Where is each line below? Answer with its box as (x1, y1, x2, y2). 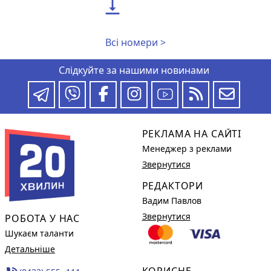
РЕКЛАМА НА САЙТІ (142, 126, 242, 140)
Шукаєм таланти (5, 227, 74, 239)
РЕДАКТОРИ (142, 178, 204, 192)
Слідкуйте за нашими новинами (59, 63, 209, 77)
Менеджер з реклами (142, 142, 232, 154)
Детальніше (5, 243, 55, 255)
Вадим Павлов (142, 194, 201, 206)
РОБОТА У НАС (5, 211, 80, 225)
